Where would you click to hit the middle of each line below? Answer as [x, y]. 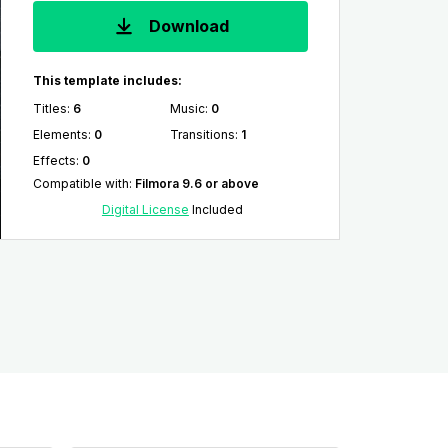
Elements [60, 134]
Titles [49, 108]
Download [187, 26]
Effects [54, 160]
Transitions [203, 134]
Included [215, 209]
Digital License [145, 209]
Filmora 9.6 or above [196, 183]
